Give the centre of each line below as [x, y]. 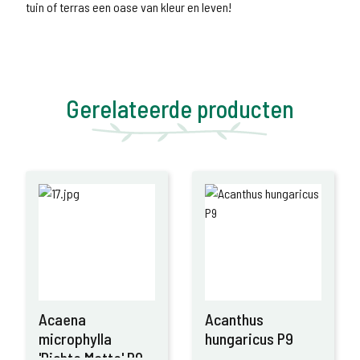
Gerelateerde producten [180, 108]
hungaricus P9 [249, 338]
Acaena [62, 319]
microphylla [75, 338]
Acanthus [234, 319]
